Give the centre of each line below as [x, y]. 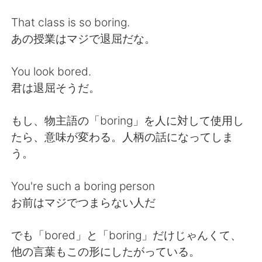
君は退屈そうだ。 [56, 87]
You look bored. [51, 71]
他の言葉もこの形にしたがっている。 [106, 251]
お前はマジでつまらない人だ [84, 202]
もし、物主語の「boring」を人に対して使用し [128, 120]
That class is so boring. [71, 22]
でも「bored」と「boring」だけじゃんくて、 [127, 235]
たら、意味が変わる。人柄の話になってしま [123, 137]
